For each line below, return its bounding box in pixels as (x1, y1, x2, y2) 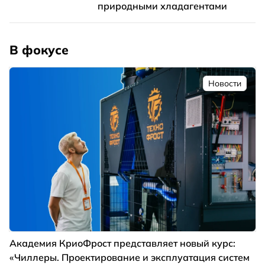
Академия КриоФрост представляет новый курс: (9, 237, 235, 249)
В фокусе (9, 41, 69, 57)
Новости (208, 77, 241, 89)
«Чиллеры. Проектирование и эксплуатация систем (9, 251, 250, 263)
